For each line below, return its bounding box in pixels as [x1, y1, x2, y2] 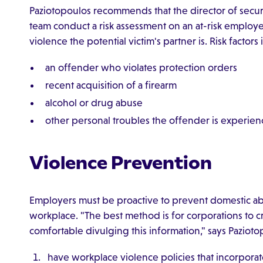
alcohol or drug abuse [45, 96, 143, 109]
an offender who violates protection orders [45, 62, 237, 74]
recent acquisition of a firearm [45, 79, 177, 92]
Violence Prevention [29, 151, 212, 174]
